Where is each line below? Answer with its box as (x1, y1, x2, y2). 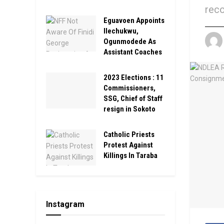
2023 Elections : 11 (103, 73, 164, 82)
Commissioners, (103, 83, 155, 92)
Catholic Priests (103, 130, 154, 139)
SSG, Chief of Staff (103, 94, 162, 103)
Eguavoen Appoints (103, 16, 164, 25)
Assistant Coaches (103, 47, 162, 56)
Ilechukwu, (103, 26, 138, 35)
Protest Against (103, 140, 153, 149)
